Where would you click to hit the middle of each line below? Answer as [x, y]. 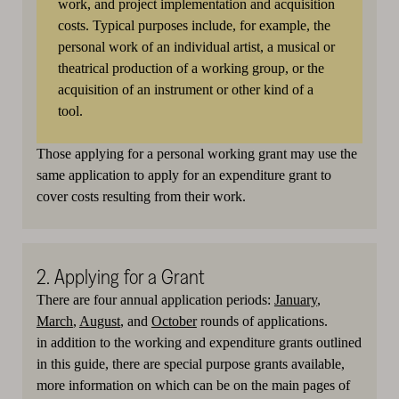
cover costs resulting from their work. [141, 196]
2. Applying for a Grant [120, 276]
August [99, 321]
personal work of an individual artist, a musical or [196, 46]
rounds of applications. [262, 321]
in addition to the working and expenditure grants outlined [199, 342]
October [174, 321]
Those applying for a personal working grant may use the [196, 153]
